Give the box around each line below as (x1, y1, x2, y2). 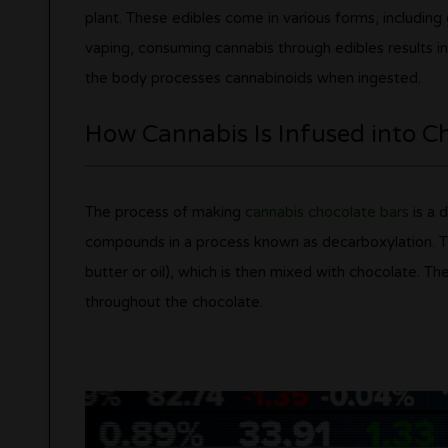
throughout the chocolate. (84, 292, 263, 311)
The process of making (84, 202, 245, 221)
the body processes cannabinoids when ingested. (84, 68, 421, 87)
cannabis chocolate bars (244, 202, 409, 221)
